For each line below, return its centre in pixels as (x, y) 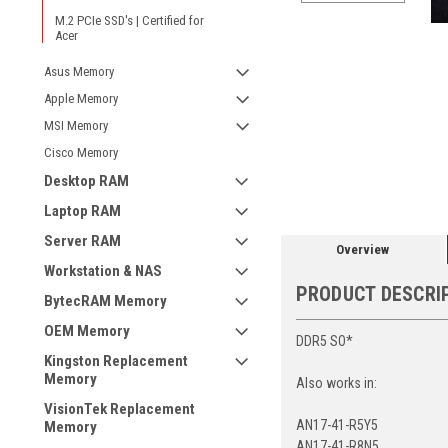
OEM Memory (87, 331)
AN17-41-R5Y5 (336, 424)
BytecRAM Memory (105, 301)
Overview (363, 249)
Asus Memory (79, 71)
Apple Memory (81, 98)
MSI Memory (76, 125)
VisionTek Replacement (119, 409)
